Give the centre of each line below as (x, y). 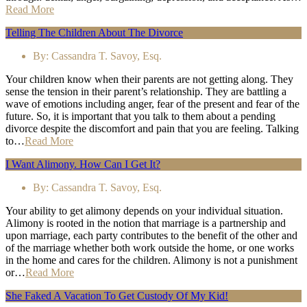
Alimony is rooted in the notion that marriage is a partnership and (146, 223)
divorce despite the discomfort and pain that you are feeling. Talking (152, 129)
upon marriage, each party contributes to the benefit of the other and (151, 236)
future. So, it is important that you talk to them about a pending (140, 116)
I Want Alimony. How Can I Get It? (83, 164)
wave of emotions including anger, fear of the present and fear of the (152, 104)
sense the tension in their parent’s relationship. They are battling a (146, 92)
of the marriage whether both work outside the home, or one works (150, 248)
